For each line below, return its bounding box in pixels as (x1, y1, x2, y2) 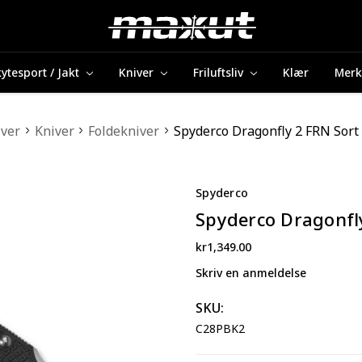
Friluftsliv (192, 64, 246, 80)
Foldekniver (88, 121, 160, 140)
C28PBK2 (196, 320, 245, 336)
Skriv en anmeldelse (196, 264, 306, 280)
